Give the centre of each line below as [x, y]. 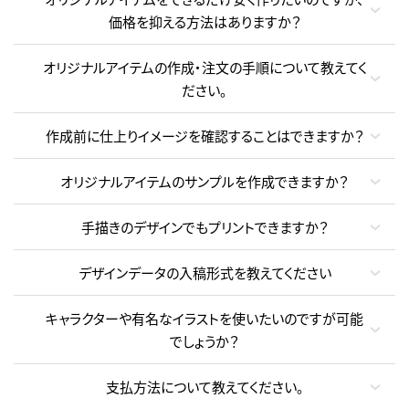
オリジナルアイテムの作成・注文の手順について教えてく [204, 68]
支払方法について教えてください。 [204, 387]
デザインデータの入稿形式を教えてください [204, 273]
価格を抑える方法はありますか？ [204, 22]
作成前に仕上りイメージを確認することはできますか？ [204, 136]
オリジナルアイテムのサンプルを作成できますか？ [204, 182]
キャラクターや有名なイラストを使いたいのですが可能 [204, 319]
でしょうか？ [204, 341]
